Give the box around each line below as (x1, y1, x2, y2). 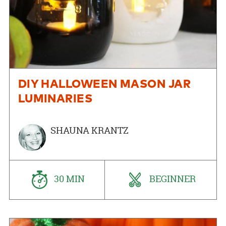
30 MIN (52, 173, 85, 186)
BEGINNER (147, 173, 196, 186)
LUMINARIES (18, 93, 93, 105)
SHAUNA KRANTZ (50, 124, 129, 137)
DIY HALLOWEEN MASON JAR (18, 78, 191, 90)
